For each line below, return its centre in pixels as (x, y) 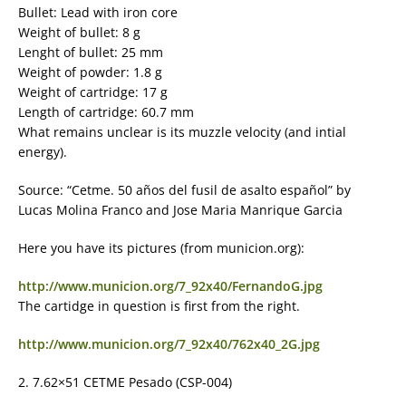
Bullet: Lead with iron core (98, 13)
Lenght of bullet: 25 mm (91, 53)
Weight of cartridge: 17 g (93, 92)
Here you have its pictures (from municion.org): (161, 248)
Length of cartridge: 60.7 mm (106, 112)
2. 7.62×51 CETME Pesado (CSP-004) (125, 382)
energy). (43, 152)
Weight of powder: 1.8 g (90, 72)
